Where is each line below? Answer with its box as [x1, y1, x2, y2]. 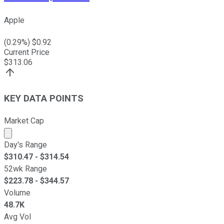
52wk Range [4, 163, 47, 173]
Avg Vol [4, 211, 31, 221]
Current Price [4, 47, 49, 57]
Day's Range [4, 139, 47, 149]
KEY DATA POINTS [4, 93, 83, 104]
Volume [4, 187, 30, 197]
